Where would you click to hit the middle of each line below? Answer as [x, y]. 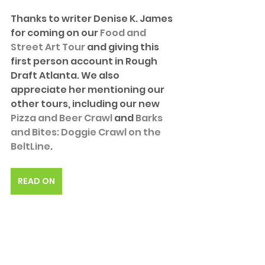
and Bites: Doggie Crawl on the [87, 132]
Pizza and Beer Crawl [62, 118]
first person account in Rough [85, 61]
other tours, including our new [86, 104]
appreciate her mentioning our [88, 89]
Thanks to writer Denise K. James [93, 18]
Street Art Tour [48, 47]
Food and [124, 33]
